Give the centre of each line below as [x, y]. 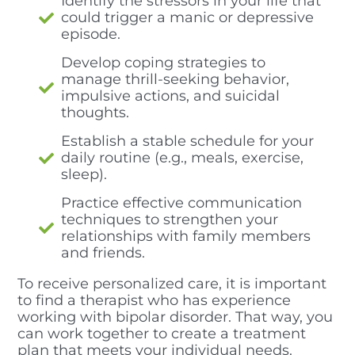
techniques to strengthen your [170, 219]
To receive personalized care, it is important [172, 283]
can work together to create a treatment [162, 333]
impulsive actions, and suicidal [171, 95]
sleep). [84, 174]
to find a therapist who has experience [155, 300]
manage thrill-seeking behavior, [176, 79]
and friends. [103, 252]
